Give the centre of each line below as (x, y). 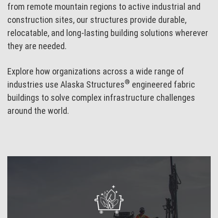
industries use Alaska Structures (66, 84)
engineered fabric (163, 84)
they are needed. (37, 46)
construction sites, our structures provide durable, (97, 20)
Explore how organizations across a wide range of (96, 71)
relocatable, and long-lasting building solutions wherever (108, 33)
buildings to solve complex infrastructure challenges (101, 97)
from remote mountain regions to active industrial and (104, 7)
